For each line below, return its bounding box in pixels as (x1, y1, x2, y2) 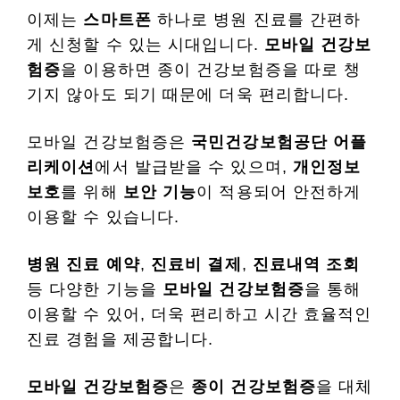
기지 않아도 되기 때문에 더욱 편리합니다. (27, 86, 350, 104)
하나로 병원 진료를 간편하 (151, 11, 362, 29)
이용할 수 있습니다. (27, 208, 180, 226)
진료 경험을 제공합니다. (27, 330, 214, 348)
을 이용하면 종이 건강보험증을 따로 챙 (61, 61, 362, 79)
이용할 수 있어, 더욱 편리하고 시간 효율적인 (27, 305, 372, 323)
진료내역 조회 (252, 255, 361, 273)
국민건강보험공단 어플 (191, 133, 368, 151)
